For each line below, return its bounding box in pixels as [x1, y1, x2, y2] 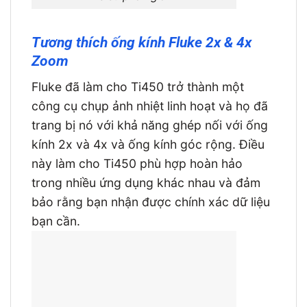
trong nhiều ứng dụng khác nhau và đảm [32, 175, 260, 190]
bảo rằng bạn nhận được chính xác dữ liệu [32, 194, 270, 209]
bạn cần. [32, 213, 80, 228]
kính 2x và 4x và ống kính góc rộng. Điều [32, 136, 265, 151]
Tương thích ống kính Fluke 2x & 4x [32, 34, 251, 51]
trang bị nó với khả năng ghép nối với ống [32, 117, 268, 132]
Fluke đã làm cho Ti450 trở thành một [32, 79, 244, 94]
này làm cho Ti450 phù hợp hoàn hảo [32, 156, 243, 171]
